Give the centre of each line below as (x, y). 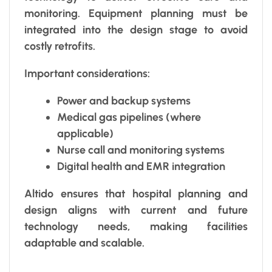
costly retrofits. (60, 46)
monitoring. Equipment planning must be (136, 13)
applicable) (85, 133)
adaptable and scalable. (84, 243)
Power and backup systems (124, 100)
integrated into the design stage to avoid (136, 29)
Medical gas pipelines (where (129, 117)
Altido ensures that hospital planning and (136, 193)
